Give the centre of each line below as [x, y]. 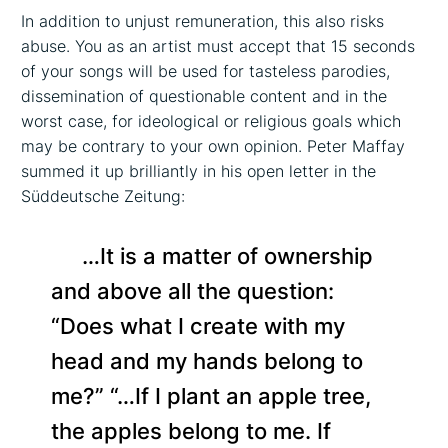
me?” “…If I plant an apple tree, [211, 395]
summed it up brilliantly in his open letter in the [199, 170]
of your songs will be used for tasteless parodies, [206, 70]
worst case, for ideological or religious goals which [211, 120]
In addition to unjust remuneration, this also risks [203, 20]
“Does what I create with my [198, 325]
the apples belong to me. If [191, 430]
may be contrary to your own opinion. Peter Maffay [213, 145]
